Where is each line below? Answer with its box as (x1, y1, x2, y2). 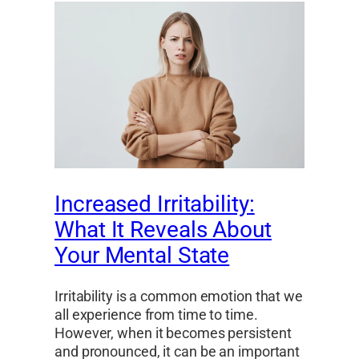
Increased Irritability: (54, 191, 255, 218)
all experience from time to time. (54, 306, 258, 324)
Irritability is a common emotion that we (54, 288, 303, 305)
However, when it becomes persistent (54, 325, 292, 342)
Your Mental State (54, 242, 230, 269)
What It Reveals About (54, 216, 272, 244)
